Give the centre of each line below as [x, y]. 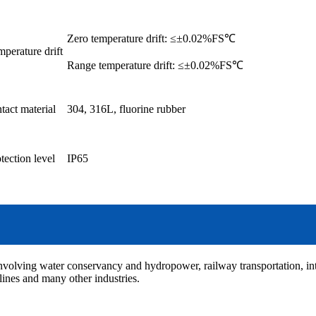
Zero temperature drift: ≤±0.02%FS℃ [151, 38]
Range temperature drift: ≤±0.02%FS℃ [155, 65]
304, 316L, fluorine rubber [126, 109]
